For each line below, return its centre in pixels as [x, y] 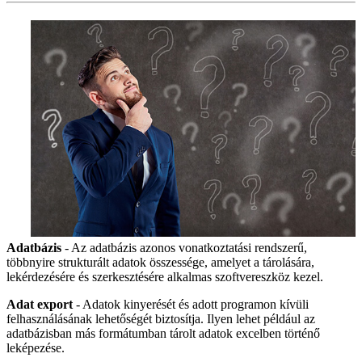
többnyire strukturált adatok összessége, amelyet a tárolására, [160, 262]
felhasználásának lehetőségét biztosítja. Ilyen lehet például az [161, 318]
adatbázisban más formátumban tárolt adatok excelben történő [163, 333]
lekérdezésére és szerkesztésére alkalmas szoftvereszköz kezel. [165, 276]
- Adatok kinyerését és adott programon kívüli [191, 304]
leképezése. [36, 347]
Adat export [40, 304]
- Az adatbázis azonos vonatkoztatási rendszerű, [184, 247]
